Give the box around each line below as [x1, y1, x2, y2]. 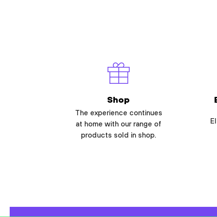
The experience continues [75, 108, 162, 118]
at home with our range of [76, 119, 161, 129]
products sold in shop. [81, 130, 156, 140]
